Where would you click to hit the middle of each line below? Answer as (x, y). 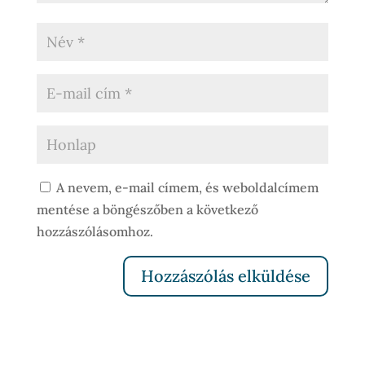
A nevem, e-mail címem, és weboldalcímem (187, 188)
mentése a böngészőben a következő (147, 210)
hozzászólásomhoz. (95, 232)
